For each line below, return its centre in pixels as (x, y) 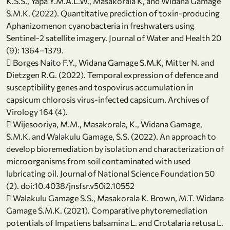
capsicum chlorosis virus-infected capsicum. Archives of (108, 100)
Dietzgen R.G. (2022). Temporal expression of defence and (112, 75)
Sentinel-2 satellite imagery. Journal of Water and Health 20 (114, 38)
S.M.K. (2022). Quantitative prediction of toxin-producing (113, 13)
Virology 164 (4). (37, 112)
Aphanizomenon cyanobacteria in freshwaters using (100, 26)
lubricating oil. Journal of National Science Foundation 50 (110, 174)
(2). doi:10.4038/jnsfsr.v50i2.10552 (70, 186)
